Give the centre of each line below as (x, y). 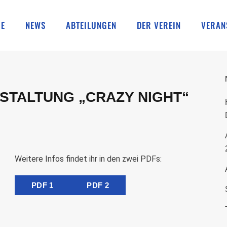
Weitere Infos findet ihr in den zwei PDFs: (88, 159)
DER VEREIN (159, 25)
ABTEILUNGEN (91, 25)
